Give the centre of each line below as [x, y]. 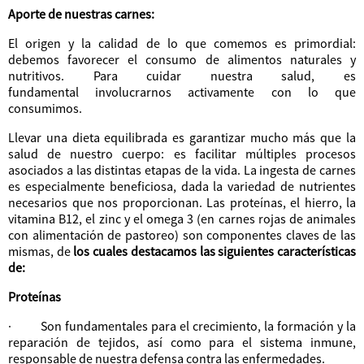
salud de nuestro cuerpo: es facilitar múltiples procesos [182, 154]
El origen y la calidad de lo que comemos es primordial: [182, 43]
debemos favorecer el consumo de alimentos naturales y [182, 60]
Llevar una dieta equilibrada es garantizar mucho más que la [182, 138]
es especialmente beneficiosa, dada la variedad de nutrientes [182, 186]
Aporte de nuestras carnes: [81, 14]
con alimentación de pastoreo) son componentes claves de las [182, 235]
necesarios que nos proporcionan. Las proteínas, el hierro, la [182, 203]
